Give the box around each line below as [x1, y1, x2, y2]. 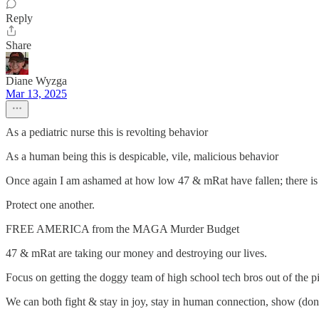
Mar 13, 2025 [6, 88, 67, 100]
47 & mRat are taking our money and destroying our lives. [6, 247, 267, 259]
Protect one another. [6, 199, 95, 211]
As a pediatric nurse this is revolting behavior [6, 126, 208, 138]
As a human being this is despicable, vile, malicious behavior [6, 150, 278, 162]
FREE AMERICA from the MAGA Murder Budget [6, 223, 239, 235]
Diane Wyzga [6, 75, 67, 87]
